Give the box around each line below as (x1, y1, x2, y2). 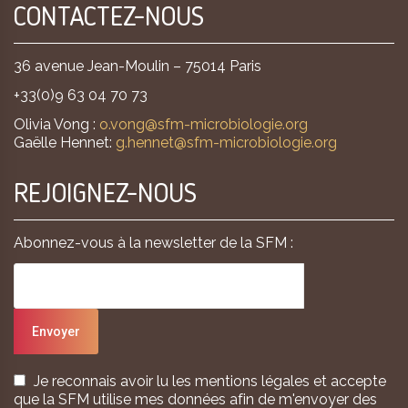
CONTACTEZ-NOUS (14, 4, 204, 32)
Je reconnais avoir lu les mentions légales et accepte (34, 372, 386, 390)
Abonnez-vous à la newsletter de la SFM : (14, 233, 293, 251)
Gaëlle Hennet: (14, 133, 116, 151)
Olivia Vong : (14, 115, 99, 133)
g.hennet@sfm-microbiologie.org (116, 133, 337, 151)
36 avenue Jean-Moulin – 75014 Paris (14, 56, 261, 75)
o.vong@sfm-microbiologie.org (99, 115, 308, 133)
